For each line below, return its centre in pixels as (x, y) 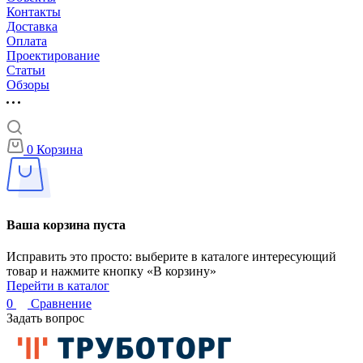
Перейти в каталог (58, 286)
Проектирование (53, 55)
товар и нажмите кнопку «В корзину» (111, 271)
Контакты (34, 11)
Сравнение (61, 304)
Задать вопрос (45, 318)
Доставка (32, 26)
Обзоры (28, 84)
